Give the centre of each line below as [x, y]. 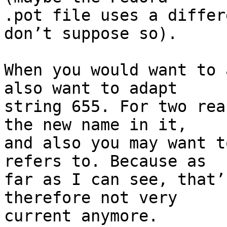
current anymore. [81, 216]
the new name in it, [96, 125]
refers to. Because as [105, 161]
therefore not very [91, 198]
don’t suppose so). [91, 34]
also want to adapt [91, 88]
